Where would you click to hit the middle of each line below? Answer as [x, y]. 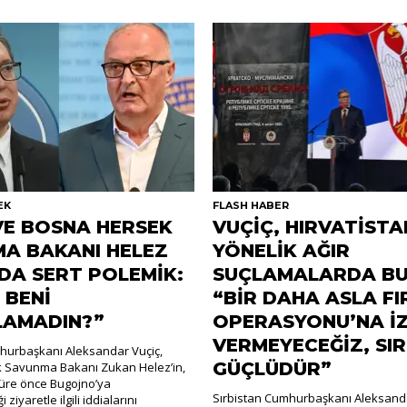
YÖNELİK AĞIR [281, 250]
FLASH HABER [250, 205]
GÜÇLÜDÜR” [272, 368]
